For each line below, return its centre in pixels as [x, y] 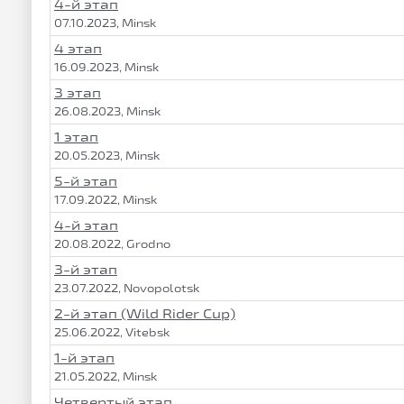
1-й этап [84, 358]
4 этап [78, 48]
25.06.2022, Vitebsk [112, 332]
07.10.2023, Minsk [106, 23]
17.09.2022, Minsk [106, 199]
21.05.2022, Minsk [106, 376]
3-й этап [86, 269]
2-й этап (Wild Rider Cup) [145, 313]
